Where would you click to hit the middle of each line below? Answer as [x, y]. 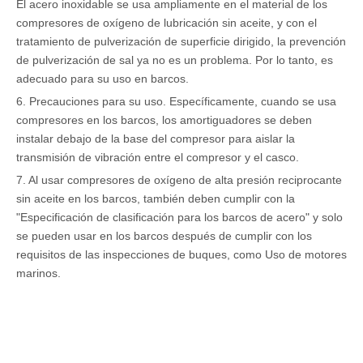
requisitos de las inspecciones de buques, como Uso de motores [181, 254]
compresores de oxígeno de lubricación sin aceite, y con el [167, 23]
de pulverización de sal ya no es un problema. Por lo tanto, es [175, 60]
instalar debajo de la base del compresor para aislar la [156, 139]
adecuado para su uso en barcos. [102, 79]
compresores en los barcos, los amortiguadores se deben [164, 120]
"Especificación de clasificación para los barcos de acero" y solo [179, 217]
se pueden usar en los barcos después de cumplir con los [164, 236]
